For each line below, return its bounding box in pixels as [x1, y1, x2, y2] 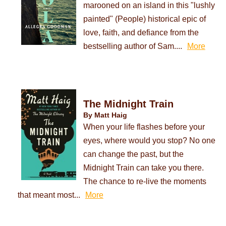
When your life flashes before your [83, 122, 205, 132]
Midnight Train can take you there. [83, 163, 204, 173]
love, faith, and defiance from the [83, 28, 199, 37]
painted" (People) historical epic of [83, 14, 206, 24]
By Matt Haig [83, 111, 127, 120]
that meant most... [17, 190, 80, 200]
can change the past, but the [83, 149, 184, 159]
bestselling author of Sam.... [83, 41, 182, 51]
